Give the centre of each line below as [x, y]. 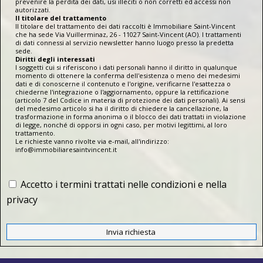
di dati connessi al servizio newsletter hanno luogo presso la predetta [124, 42]
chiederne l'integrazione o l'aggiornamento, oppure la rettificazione [122, 92]
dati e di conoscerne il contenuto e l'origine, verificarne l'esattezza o [123, 83]
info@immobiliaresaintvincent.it [66, 149]
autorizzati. [33, 9]
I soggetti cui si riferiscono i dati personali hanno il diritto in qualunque [126, 67]
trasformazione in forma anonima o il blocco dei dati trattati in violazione [131, 116]
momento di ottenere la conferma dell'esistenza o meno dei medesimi [128, 75]
